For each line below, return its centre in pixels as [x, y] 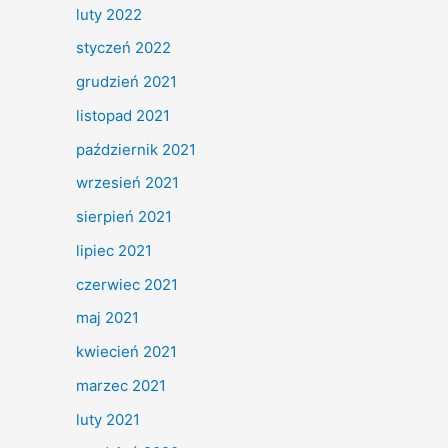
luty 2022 [109, 14]
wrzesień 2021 [127, 183]
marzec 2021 [121, 385]
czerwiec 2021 [127, 284]
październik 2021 [136, 149]
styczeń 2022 [123, 48]
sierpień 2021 [124, 216]
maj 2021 [107, 318]
